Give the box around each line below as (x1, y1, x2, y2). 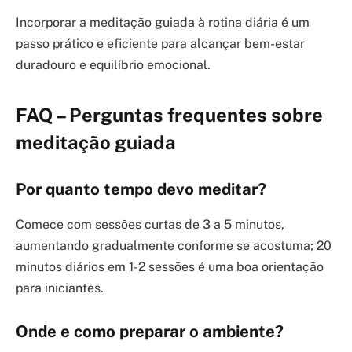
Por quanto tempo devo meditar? (16, 180, 266, 200)
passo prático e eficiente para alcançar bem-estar (16, 36, 305, 52)
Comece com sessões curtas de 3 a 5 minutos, (16, 216, 284, 232)
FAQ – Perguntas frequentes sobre (16, 103, 323, 126)
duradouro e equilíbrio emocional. (16, 57, 211, 73)
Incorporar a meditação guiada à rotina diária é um (16, 15, 310, 31)
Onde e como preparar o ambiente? (16, 322, 284, 342)
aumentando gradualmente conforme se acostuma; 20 (16, 237, 332, 253)
